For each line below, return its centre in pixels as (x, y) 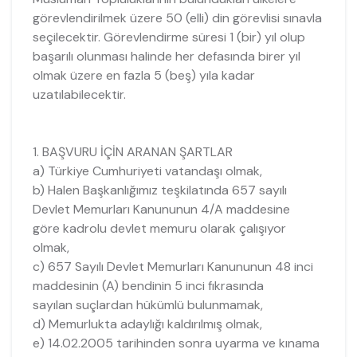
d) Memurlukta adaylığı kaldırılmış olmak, (147, 324)
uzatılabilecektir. (79, 94)
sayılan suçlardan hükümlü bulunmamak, (147, 304)
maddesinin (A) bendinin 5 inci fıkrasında (148, 285)
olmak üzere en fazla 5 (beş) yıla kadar (143, 75)
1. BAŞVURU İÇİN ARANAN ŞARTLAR (132, 151)
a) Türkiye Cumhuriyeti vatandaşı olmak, (147, 171)
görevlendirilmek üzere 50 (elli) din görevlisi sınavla (177, 18)
